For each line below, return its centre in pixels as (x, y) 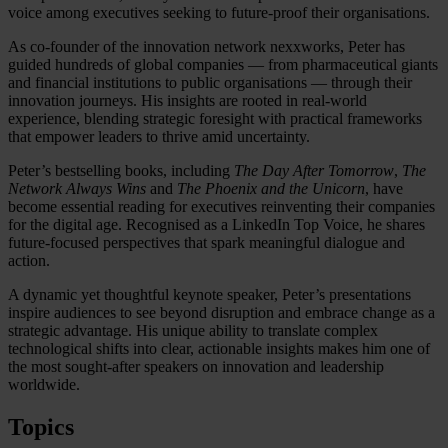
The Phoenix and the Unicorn (271, 188)
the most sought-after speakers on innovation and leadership (196, 366)
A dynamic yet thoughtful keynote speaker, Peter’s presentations (209, 294)
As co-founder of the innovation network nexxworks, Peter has (206, 46)
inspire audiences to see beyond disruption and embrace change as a (221, 312)
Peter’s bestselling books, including (121, 170)
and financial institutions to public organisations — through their (210, 82)
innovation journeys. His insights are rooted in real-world (187, 100)
